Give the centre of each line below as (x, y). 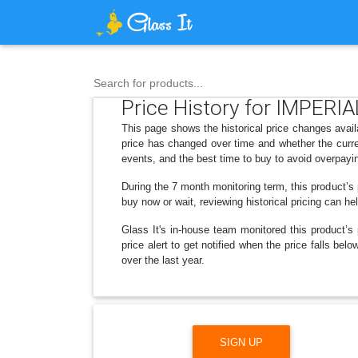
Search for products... (148, 84)
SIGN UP (241, 342)
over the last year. (163, 260)
